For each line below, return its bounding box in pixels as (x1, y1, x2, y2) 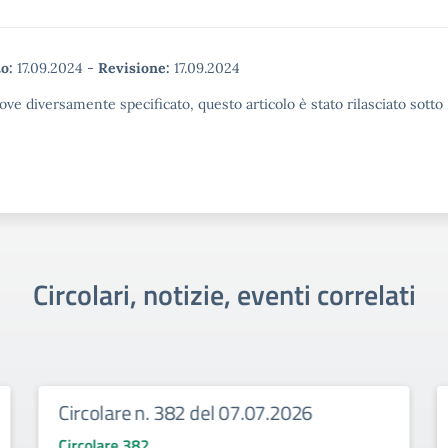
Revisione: (98, 59, 170, 77)
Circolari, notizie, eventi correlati (32, 273, 416, 316)
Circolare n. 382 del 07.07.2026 (58, 397, 313, 428)
